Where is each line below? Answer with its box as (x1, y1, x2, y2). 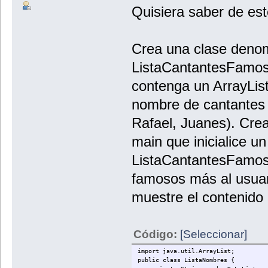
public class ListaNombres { (137, 257, 234, 264)
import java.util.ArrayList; (137, 248, 238, 255)
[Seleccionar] (179, 228, 247, 241)
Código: (133, 228, 180, 241)
